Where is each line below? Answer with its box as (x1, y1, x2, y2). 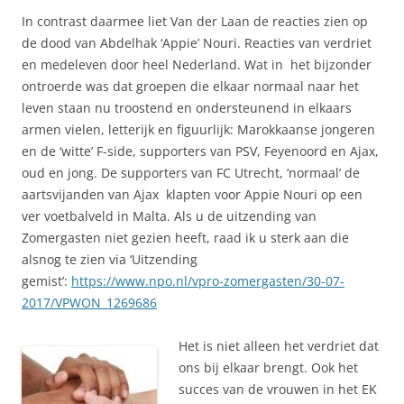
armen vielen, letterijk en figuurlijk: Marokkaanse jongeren (22, 120, 375, 138)
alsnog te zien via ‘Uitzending (22, 250, 197, 268)
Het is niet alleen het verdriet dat (179, 336, 379, 354)
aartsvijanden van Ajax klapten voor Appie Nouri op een (22, 185, 363, 203)
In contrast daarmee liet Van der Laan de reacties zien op (22, 12, 368, 30)
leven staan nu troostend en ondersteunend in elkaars (22, 98, 352, 116)
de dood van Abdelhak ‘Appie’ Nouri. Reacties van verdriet (22, 33, 372, 51)
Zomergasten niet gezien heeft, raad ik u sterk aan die (22, 228, 349, 246)
